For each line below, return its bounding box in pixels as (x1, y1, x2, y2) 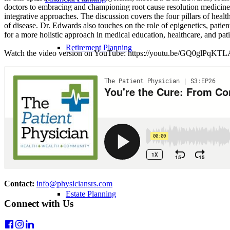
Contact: (4, 179, 34, 188)
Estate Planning (66, 189, 116, 198)
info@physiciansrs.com (36, 179, 112, 188)
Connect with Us (4, 198, 73, 209)
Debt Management (66, 92, 126, 101)
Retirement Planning (66, 43, 132, 52)
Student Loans (66, 141, 112, 149)
